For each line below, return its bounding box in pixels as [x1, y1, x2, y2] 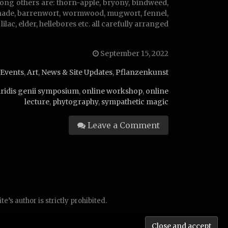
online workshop [82, 86, 142, 96]
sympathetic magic [101, 97, 168, 106]
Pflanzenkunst [116, 67, 168, 77]
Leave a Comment [85, 120, 160, 130]
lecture [24, 97, 49, 106]
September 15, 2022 [99, 48, 168, 58]
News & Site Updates [41, 67, 112, 77]
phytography [52, 97, 98, 106]
